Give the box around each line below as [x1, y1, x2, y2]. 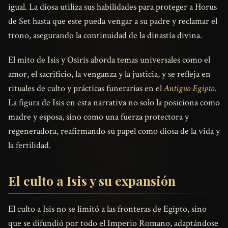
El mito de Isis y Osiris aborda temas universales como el [8, 54, 210, 66]
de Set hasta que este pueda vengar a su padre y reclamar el [8, 15, 217, 27]
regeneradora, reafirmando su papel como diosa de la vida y [8, 125, 220, 137]
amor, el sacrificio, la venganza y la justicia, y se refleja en [8, 68, 211, 80]
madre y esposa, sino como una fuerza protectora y [8, 111, 189, 123]
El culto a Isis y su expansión [8, 172, 176, 189]
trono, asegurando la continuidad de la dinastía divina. [8, 30, 202, 42]
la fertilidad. [8, 139, 51, 152]
